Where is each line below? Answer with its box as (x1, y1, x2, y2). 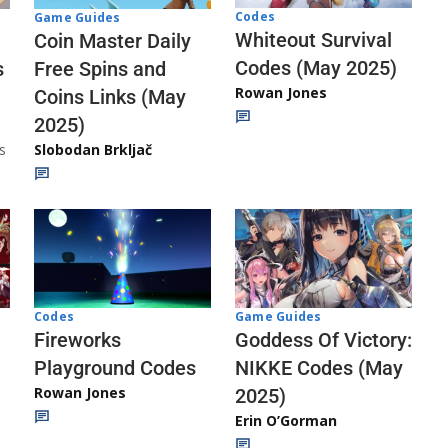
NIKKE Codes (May (235, 356, 403, 380)
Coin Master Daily (34, 28, 191, 53)
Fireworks (34, 327, 121, 352)
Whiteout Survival (235, 28, 392, 53)
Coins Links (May (34, 84, 186, 109)
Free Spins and (34, 56, 166, 81)
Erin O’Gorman (235, 411, 337, 430)
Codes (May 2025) (235, 56, 397, 81)
